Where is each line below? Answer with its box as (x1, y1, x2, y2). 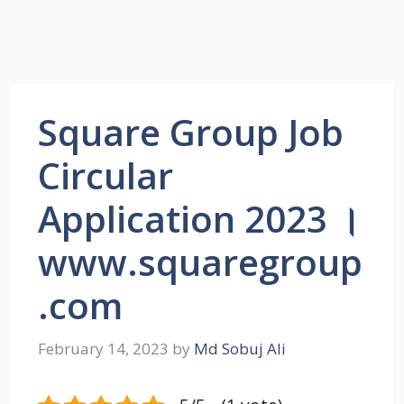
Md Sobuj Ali (194, 337, 286, 359)
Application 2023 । (38, 194, 361, 243)
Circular (38, 151, 173, 200)
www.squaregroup (38, 237, 363, 287)
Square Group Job (38, 107, 344, 157)
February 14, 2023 (38, 337, 169, 359)
